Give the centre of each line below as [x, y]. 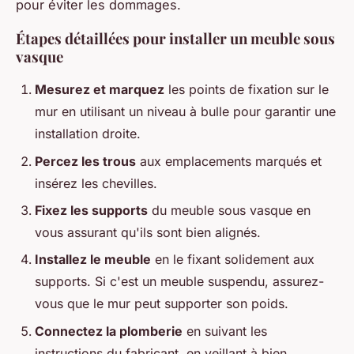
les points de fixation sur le [247, 90]
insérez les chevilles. [96, 183]
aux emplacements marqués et [229, 161]
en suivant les [225, 331]
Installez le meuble [93, 260]
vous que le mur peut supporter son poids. [162, 304]
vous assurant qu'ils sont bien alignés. [148, 233]
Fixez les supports [91, 211]
